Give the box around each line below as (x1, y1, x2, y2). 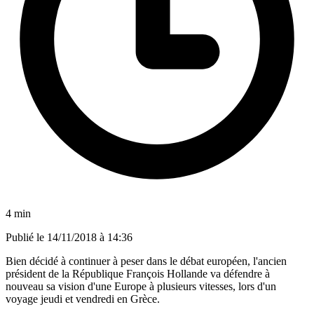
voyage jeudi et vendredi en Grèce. (6, 292, 160, 305)
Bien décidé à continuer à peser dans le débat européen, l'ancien (6, 254, 287, 267)
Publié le (6, 231, 47, 243)
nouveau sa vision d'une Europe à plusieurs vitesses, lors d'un (6, 280, 276, 292)
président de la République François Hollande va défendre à (6, 267, 270, 280)
